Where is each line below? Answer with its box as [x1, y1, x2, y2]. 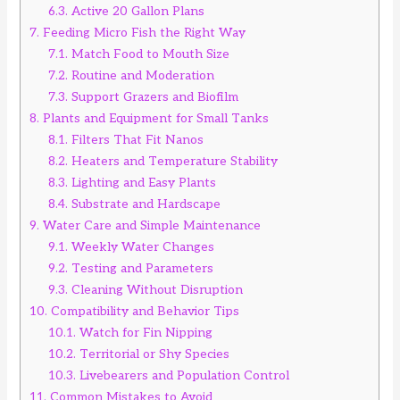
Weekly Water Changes [68, 238, 215, 254]
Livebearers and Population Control [76, 367, 290, 383]
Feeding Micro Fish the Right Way [39, 24, 246, 40]
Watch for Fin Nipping [76, 324, 213, 340]
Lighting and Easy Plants [68, 174, 217, 190]
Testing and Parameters [68, 260, 214, 276]
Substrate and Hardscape [68, 196, 221, 212]
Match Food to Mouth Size [68, 46, 230, 62]
